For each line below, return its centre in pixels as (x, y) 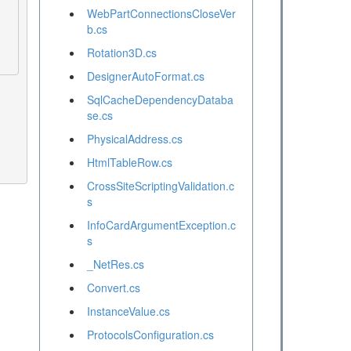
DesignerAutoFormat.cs (145, 76)
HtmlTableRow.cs (129, 163)
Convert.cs (113, 288)
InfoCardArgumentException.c (161, 225)
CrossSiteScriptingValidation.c (160, 186)
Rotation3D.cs (121, 53)
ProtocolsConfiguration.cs (150, 335)
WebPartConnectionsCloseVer (161, 14)
